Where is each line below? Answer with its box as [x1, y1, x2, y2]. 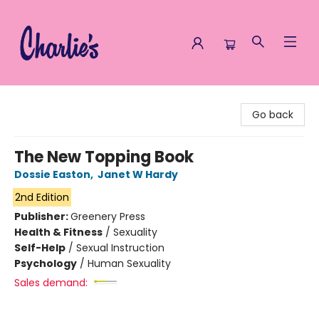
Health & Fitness [14, 225, 103, 239]
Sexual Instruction [76, 241, 164, 255]
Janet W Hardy [98, 167, 178, 182]
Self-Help [14, 241, 66, 255]
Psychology [14, 256, 77, 271]
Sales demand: [14, 276, 88, 290]
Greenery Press [70, 209, 145, 224]
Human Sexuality [88, 256, 171, 271]
